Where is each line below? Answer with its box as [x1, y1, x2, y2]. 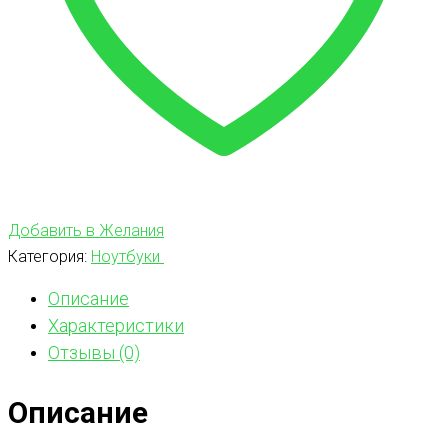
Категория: [8, 246, 91, 266]
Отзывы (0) [48, 341, 140, 363]
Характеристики [48, 314, 184, 336]
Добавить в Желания [8, 220, 164, 240]
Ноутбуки [91, 246, 164, 266]
